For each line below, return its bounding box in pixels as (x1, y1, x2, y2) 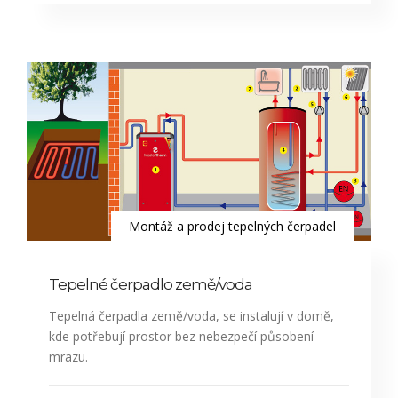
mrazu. (49, 348, 88, 366)
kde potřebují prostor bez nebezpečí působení (49, 328, 314, 346)
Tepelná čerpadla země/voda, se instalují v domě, (49, 307, 334, 325)
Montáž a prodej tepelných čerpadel (129, 218, 336, 235)
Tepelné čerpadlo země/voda (49, 275, 252, 294)
